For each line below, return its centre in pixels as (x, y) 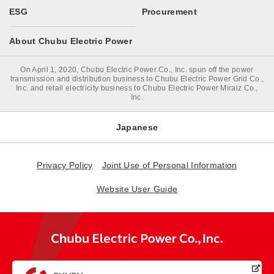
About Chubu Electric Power (71, 41)
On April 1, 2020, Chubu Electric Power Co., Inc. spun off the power (137, 70)
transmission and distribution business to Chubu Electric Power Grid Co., (137, 79)
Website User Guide (137, 189)
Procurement (169, 12)
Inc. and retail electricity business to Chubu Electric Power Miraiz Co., (137, 88)
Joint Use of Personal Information (169, 165)
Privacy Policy (65, 165)
